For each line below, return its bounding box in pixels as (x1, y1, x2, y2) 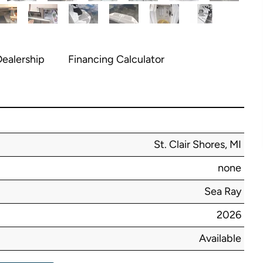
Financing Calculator (68, 53, 164, 66)
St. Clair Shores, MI (154, 138, 241, 151)
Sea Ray (204, 185, 241, 198)
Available (199, 232, 241, 245)
